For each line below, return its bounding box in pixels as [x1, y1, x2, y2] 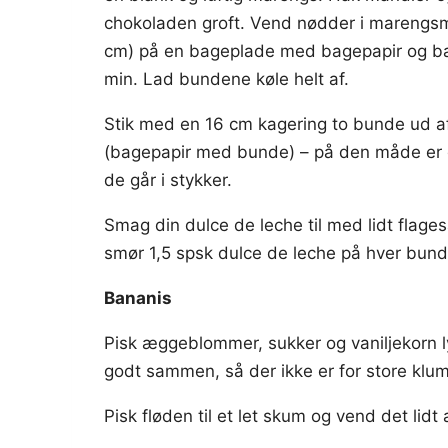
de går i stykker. [104, 170, 232, 190]
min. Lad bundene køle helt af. [104, 69, 349, 89]
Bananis [104, 288, 172, 308]
